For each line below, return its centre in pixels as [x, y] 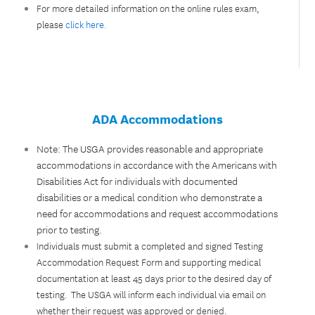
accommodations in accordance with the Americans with [157, 165]
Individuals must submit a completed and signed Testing [150, 245]
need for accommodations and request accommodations [157, 213]
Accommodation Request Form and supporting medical [149, 262]
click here [85, 24]
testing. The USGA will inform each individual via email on [152, 294]
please [50, 24]
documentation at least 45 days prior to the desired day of [154, 278]
